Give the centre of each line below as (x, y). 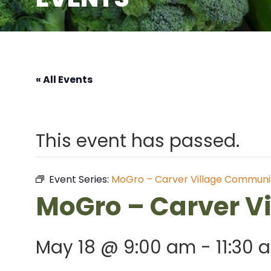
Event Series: (80, 179)
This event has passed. (137, 141)
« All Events (64, 79)
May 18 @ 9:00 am (116, 247)
